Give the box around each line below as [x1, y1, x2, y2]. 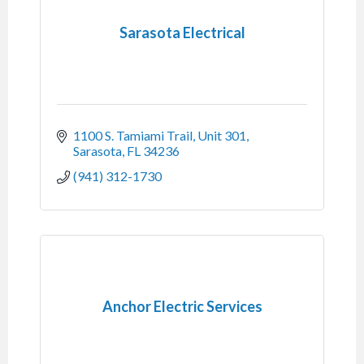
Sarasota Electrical [119, 23, 245, 41]
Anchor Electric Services [102, 297, 262, 315]
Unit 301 [197, 128, 246, 144]
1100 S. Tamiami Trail [73, 128, 193, 144]
